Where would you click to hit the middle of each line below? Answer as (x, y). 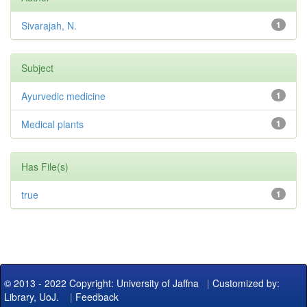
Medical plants (52, 124)
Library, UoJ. (32, 297)
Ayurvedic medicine (63, 96)
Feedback (97, 297)
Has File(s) (45, 167)
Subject (37, 68)
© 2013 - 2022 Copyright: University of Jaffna (103, 283)
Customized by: (246, 283)
